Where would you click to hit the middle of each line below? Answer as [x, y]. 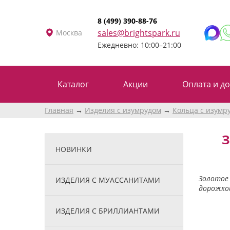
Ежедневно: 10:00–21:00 [139, 45]
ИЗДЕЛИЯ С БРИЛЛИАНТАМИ [108, 210]
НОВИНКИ [74, 149]
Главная [59, 110]
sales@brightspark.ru [139, 33]
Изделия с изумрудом [123, 110]
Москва [69, 32]
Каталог [73, 84]
